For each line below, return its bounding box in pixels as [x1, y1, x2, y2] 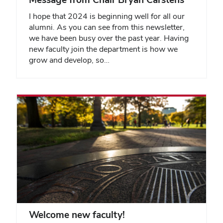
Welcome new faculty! [29, 209, 125, 222]
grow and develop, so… [29, 55, 110, 66]
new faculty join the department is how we [29, 44, 178, 55]
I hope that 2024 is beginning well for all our [29, 11, 185, 22]
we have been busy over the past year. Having [29, 33, 189, 44]
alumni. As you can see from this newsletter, [29, 22, 185, 33]
